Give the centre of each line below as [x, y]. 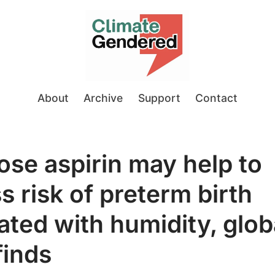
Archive [103, 98]
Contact [217, 98]
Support [159, 98]
